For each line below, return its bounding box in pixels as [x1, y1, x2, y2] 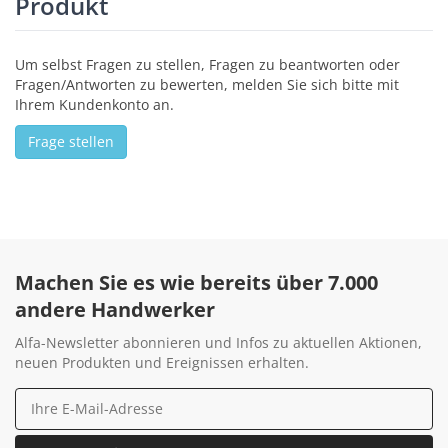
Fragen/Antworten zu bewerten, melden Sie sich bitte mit [15, 74, 399, 94]
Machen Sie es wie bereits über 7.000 [15, 268, 378, 296]
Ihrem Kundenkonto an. [15, 94, 174, 114]
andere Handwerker [15, 295, 215, 323]
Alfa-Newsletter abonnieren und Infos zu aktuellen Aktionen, [15, 332, 422, 352]
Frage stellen [28, 131, 114, 151]
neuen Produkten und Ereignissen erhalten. [15, 352, 309, 372]
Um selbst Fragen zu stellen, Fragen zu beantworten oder [15, 54, 400, 74]
